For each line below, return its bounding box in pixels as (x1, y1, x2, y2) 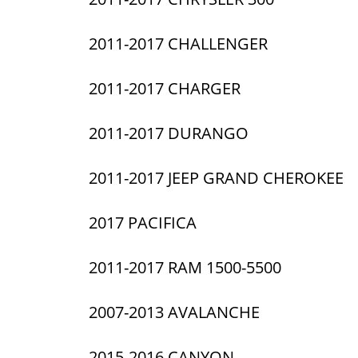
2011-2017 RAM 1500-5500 (89, 256, 286, 278)
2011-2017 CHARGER (89, 77, 245, 99)
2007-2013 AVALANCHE (89, 300, 265, 323)
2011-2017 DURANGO (89, 121, 253, 144)
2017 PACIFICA (89, 211, 201, 233)
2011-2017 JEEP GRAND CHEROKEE (89, 166, 348, 189)
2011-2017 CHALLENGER (89, 32, 272, 54)
